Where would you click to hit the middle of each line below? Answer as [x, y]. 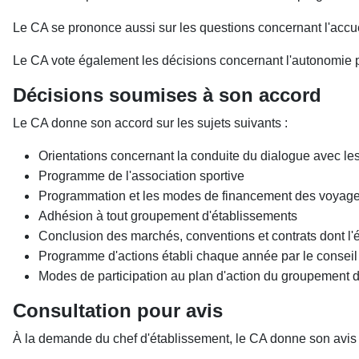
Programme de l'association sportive [141, 176]
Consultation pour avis [118, 311]
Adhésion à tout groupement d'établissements [168, 216]
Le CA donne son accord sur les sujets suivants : [150, 123]
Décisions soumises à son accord [167, 95]
